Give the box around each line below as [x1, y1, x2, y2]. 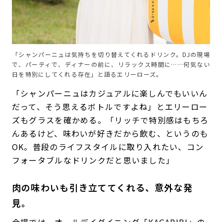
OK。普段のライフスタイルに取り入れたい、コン [11, 140, 204, 153]
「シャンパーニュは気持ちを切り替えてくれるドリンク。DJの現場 [11, 50, 210, 58]
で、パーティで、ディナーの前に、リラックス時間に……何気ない [11, 59, 210, 68]
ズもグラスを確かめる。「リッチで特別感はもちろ [11, 113, 209, 126]
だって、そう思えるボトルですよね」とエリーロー [11, 100, 208, 112]
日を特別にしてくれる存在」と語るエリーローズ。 [11, 69, 163, 78]
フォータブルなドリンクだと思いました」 [11, 154, 175, 166]
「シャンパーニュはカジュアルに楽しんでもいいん [11, 87, 208, 99]
